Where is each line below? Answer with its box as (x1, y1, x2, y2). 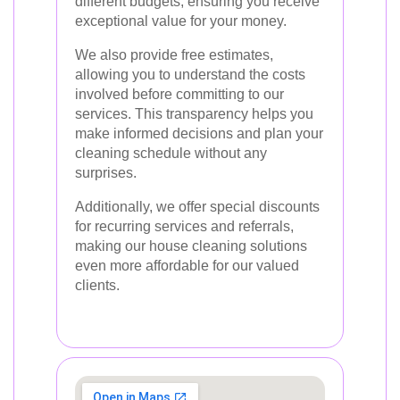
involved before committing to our (75, 87, 284, 102)
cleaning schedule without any (75, 146, 267, 161)
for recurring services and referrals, (75, 219, 294, 234)
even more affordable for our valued (75, 258, 299, 273)
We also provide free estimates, (75, 47, 273, 62)
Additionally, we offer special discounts (75, 199, 320, 214)
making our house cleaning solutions (75, 238, 307, 254)
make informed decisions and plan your (75, 126, 323, 141)
